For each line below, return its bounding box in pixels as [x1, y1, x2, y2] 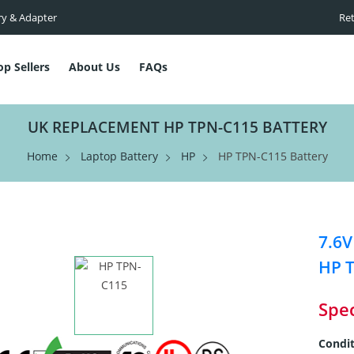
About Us [69, 59, 120, 74]
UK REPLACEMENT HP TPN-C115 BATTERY [27, 117, 327, 137]
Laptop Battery [80, 149, 158, 164]
